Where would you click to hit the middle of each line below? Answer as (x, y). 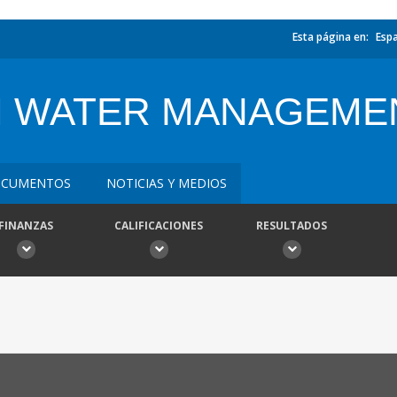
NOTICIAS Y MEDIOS (167, 183)
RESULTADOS (292, 226)
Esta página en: (331, 37)
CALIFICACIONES (159, 226)
